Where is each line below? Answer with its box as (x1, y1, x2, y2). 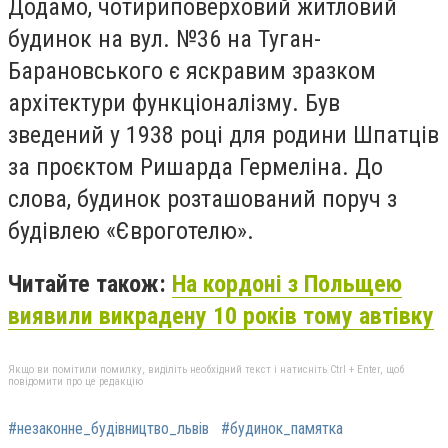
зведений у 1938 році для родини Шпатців (8, 120, 439, 149)
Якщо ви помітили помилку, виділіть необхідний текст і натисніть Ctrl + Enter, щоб (8, 362, 404, 376)
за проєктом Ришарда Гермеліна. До (8, 152, 383, 181)
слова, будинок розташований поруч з (8, 184, 397, 213)
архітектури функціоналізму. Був (8, 88, 340, 117)
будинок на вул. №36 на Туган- (8, 24, 321, 53)
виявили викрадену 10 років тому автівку (8, 302, 434, 331)
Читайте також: (8, 270, 172, 299)
